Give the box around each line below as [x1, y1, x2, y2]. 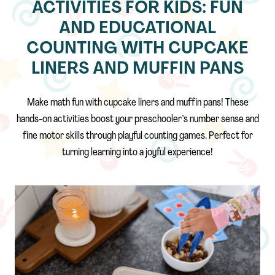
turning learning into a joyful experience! [62, 147, 213, 158]
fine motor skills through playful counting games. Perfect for [22, 130, 253, 141]
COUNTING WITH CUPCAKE [26, 40, 249, 58]
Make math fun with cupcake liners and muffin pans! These [26, 97, 249, 108]
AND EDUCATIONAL [59, 20, 216, 37]
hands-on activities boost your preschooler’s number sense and [16, 114, 259, 125]
